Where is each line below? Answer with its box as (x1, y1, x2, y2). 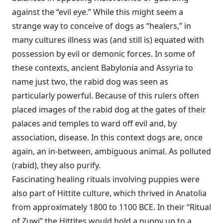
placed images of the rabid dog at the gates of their (12, 104, 206, 115)
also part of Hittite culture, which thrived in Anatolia (12, 188, 207, 199)
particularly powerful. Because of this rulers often (12, 90, 199, 101)
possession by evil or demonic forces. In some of (12, 48, 195, 59)
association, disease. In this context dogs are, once (12, 132, 203, 143)
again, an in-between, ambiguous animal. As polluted (12, 146, 211, 157)
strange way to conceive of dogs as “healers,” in (12, 20, 191, 31)
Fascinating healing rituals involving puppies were (12, 174, 200, 185)
